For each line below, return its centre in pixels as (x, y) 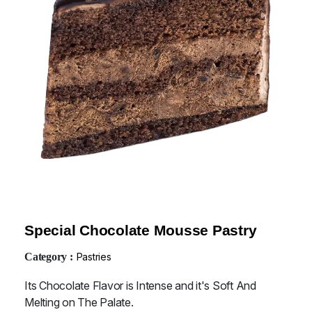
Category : (49, 256)
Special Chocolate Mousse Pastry (141, 230)
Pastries (94, 256)
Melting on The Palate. (79, 302)
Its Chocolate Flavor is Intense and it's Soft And (140, 285)
